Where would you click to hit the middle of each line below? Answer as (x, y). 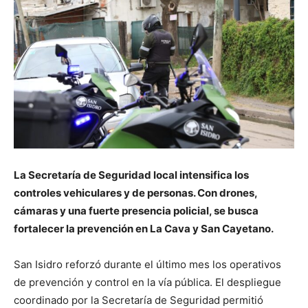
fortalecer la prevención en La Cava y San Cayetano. (144, 228)
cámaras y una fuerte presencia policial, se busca (136, 210)
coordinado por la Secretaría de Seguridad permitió (139, 300)
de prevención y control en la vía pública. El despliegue (147, 282)
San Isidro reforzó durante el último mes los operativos (147, 264)
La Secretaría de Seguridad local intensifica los (131, 175)
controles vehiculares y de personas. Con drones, (135, 192)
